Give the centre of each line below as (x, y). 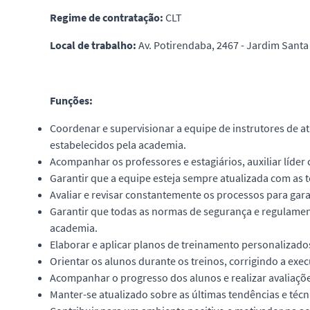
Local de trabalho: (94, 45)
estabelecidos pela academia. (118, 145)
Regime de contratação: (108, 17)
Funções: (71, 100)
